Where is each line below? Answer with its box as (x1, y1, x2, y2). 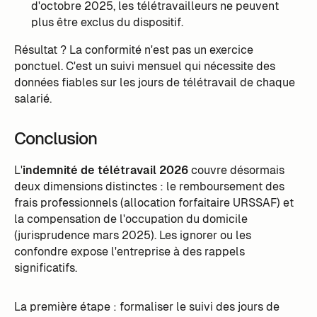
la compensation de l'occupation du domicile (13, 212, 248, 227)
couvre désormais (188, 163, 284, 178)
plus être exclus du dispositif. (30, 15, 183, 30)
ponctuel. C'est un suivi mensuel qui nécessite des (13, 59, 275, 74)
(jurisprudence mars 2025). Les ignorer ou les (13, 228, 251, 243)
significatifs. (13, 260, 77, 276)
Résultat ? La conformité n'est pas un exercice (13, 42, 253, 58)
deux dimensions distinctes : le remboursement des (13, 179, 284, 195)
